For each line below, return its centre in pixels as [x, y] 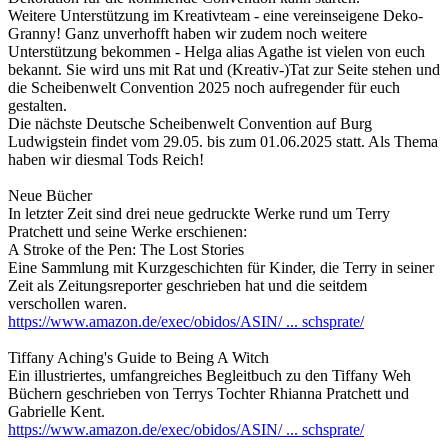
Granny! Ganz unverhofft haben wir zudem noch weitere [187, 34]
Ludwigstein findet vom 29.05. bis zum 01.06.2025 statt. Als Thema [223, 142]
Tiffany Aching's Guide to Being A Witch [138, 358]
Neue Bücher [50, 196]
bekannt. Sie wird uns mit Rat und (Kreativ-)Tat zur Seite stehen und [224, 70]
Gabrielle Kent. [56, 412]
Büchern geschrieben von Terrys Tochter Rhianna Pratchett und [208, 394]
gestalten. [37, 106]
